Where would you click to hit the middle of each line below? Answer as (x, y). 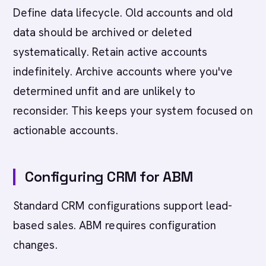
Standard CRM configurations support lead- (123, 206)
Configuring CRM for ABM (109, 177)
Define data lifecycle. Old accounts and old (123, 13)
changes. (35, 245)
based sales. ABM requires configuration (115, 225)
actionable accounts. (66, 130)
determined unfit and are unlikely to (104, 91)
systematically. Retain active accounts (110, 52)
